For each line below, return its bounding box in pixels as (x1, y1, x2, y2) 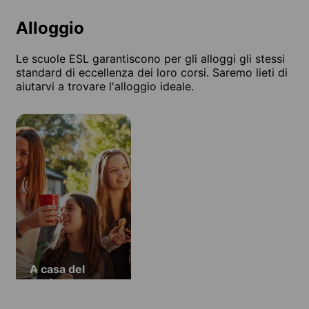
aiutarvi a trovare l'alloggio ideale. (16, 79, 194, 93)
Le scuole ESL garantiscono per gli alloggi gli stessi (16, 51, 285, 66)
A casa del (30, 261, 85, 276)
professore (30, 275, 90, 290)
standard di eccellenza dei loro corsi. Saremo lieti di (16, 65, 288, 79)
